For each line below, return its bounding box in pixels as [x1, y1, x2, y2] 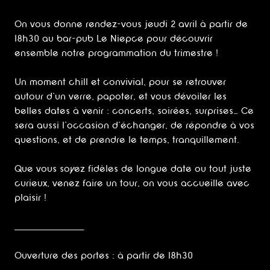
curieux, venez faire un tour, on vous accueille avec [14, 178, 250, 189]
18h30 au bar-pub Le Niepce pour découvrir [14, 34, 213, 44]
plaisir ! [14, 193, 46, 203]
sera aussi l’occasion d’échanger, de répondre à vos [14, 121, 254, 131]
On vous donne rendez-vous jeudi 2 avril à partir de [14, 19, 248, 30]
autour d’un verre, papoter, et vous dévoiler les [14, 92, 227, 102]
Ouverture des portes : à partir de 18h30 [14, 251, 193, 261]
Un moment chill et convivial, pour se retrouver [14, 77, 226, 87]
